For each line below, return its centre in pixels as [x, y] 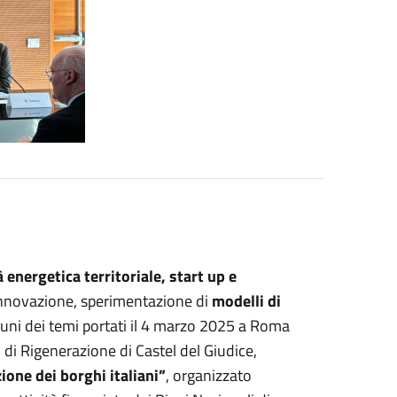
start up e [202, 276]
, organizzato [208, 375]
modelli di [246, 301]
